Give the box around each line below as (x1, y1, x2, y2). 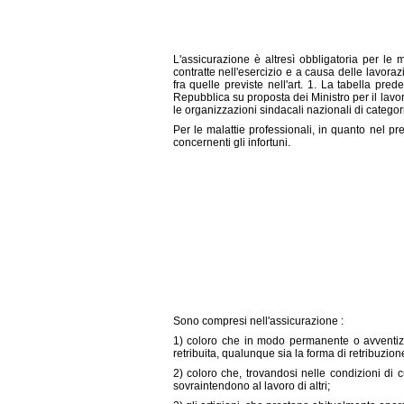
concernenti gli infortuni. (172, 136, 290, 149)
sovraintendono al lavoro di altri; (172, 380, 330, 392)
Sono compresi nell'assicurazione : (172, 315, 344, 327)
